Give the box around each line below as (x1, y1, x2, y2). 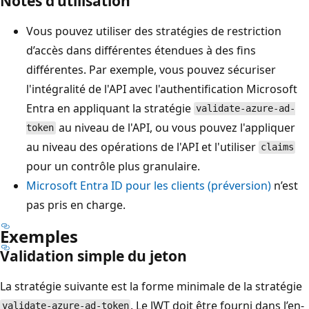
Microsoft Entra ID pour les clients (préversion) (26, 177, 271, 193)
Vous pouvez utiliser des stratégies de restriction (26, 23, 281, 39)
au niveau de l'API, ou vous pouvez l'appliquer (55, 119, 295, 135)
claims (260, 141, 294, 153)
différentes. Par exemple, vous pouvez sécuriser (26, 61, 276, 77)
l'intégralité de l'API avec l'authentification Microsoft (26, 81, 297, 97)
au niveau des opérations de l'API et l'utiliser (26, 139, 259, 154)
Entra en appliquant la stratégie (26, 100, 194, 116)
